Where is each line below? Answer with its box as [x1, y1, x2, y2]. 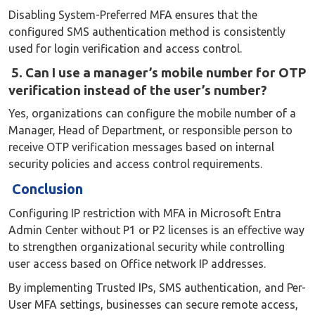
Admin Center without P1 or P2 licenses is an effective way [8, 223, 304, 236]
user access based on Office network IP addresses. [8, 257, 266, 270]
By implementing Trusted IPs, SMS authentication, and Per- [8, 281, 306, 294]
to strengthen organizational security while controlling [8, 240, 285, 253]
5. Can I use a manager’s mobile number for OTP [8, 65, 306, 79]
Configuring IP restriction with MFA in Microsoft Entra [8, 206, 281, 219]
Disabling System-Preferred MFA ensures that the [8, 8, 257, 21]
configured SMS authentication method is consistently [8, 25, 285, 38]
